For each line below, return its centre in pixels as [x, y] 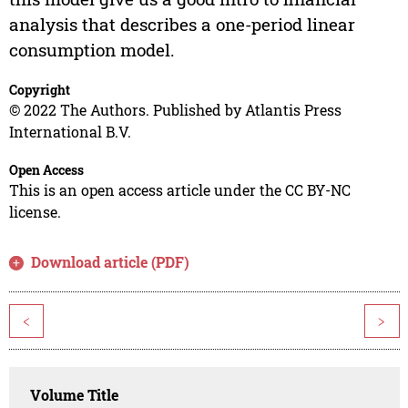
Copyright [39, 90]
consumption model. [92, 50]
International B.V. [70, 132]
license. [35, 212]
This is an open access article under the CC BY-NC [179, 190]
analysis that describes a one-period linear [182, 25]
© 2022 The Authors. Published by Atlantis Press [175, 110]
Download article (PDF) [111, 262]
